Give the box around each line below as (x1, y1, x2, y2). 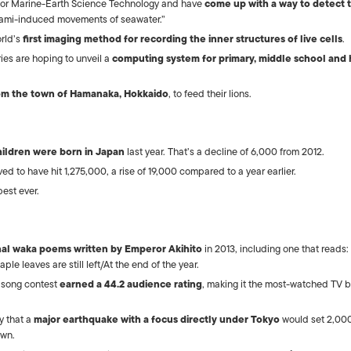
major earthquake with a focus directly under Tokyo (34, 311, 280, 327)
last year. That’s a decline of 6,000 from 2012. (125, 143, 324, 160)
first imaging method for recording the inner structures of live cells (23, 31, 342, 47)
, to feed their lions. (168, 85, 251, 102)
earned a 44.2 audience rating (60, 276, 202, 292)
